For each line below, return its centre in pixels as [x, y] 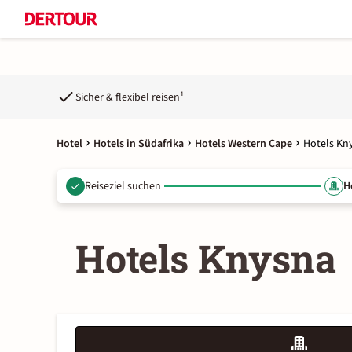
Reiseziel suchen [123, 186]
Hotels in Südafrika [139, 144]
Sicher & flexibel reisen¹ [130, 97]
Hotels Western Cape [244, 144]
